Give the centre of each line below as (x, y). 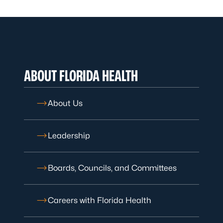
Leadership (69, 136)
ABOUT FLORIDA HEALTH (81, 76)
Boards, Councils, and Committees (112, 168)
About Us (65, 103)
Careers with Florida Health (100, 200)
